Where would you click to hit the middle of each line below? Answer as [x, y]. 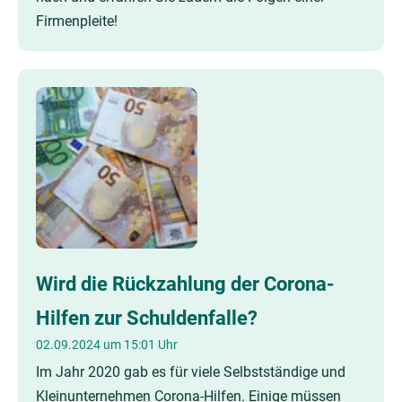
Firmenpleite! [77, 21]
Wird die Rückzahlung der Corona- [185, 284]
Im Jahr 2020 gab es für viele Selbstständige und [191, 372]
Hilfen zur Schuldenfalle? [147, 318]
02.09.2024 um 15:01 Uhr [107, 345]
